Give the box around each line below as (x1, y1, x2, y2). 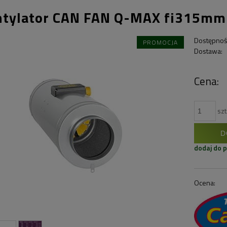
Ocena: (194, 177, 216, 188)
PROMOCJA (143, 37, 178, 47)
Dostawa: (194, 45, 223, 56)
